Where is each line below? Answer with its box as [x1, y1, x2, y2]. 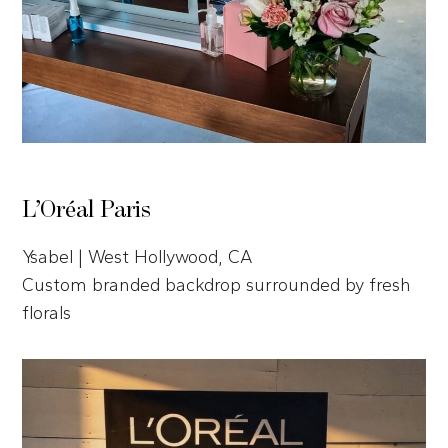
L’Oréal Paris [22, 197, 152, 223]
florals [22, 302, 72, 324]
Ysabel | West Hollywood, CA [22, 246, 254, 268]
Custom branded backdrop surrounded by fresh [22, 274, 412, 296]
